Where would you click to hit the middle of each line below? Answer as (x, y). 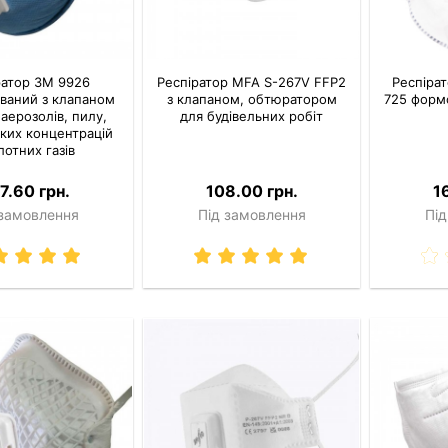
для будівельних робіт (252, 116)
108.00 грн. (251, 191)
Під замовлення (251, 215)
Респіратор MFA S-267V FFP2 (252, 82)
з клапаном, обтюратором (251, 99)
